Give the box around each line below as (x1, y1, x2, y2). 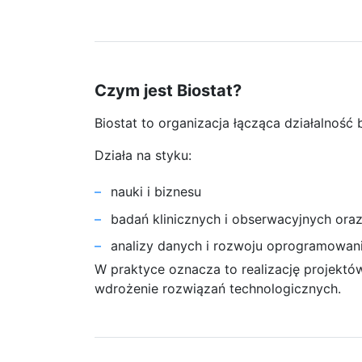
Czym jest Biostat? (95, 81, 242, 101)
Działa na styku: (95, 147, 192, 164)
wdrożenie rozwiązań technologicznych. (95, 280, 341, 297)
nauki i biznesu (111, 183, 201, 200)
